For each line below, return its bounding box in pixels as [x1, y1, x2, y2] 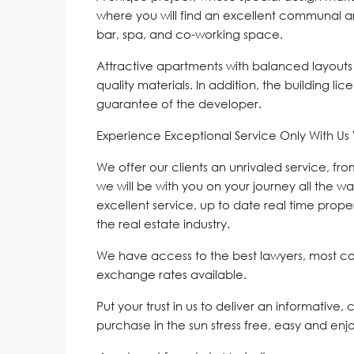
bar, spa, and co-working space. [96, 26, 283, 41]
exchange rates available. [96, 266, 247, 281]
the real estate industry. [96, 216, 230, 231]
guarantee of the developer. [96, 96, 262, 111]
